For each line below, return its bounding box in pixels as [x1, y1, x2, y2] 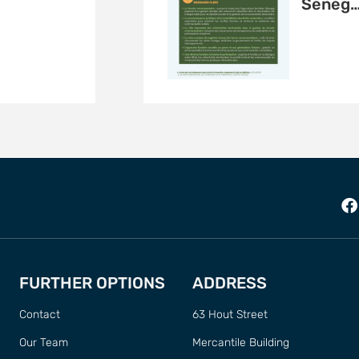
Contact [19, 308, 60, 322]
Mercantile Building [192, 336, 289, 350]
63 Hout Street [192, 308, 268, 322]
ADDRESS [192, 273, 267, 293]
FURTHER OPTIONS [19, 273, 165, 293]
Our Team [19, 336, 68, 350]
